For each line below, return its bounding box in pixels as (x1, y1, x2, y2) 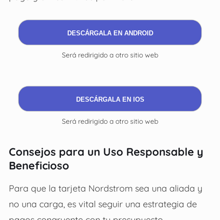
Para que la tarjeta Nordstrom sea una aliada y (8, 182, 202, 193)
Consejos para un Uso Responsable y (8, 144, 203, 159)
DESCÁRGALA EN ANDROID (67, 29, 153, 37)
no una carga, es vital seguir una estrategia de (8, 198, 197, 209)
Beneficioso (8, 158, 69, 172)
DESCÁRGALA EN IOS (76, 95, 144, 103)
